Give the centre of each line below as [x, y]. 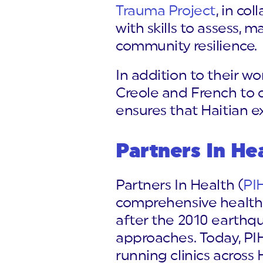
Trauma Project [166, 11]
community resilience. [186, 46]
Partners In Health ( [180, 185]
